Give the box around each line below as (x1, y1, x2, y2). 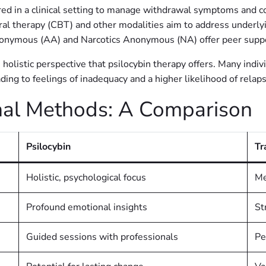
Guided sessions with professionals (26, 230, 178, 244)
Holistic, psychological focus (26, 171, 146, 185)
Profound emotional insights (26, 201, 147, 214)
